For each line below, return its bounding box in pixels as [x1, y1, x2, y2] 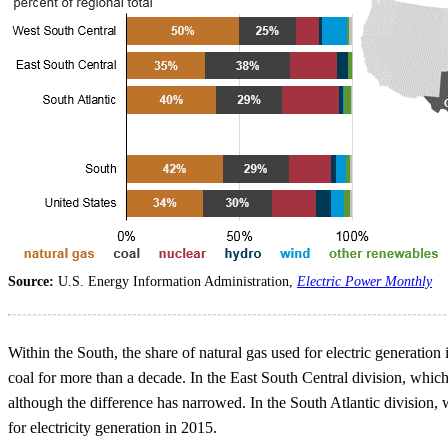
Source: [8, 274, 58, 290]
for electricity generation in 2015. [8, 419, 217, 437]
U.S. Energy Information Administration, [58, 274, 297, 290]
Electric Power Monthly [297, 274, 432, 290]
